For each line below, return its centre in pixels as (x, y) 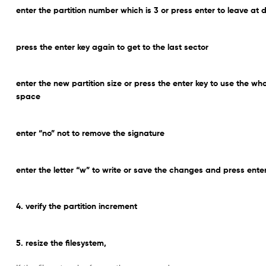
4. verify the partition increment (77, 206)
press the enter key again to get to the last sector (112, 47)
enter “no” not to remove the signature (90, 133)
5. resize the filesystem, (61, 243)
